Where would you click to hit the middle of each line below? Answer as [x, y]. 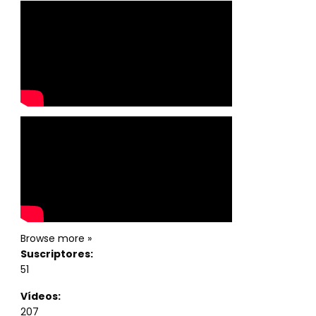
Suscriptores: [57, 254]
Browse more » [56, 239]
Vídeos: [41, 297]
